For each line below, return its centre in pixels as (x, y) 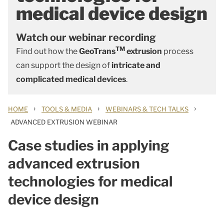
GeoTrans (97, 51)
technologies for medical (90, 181)
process (178, 51)
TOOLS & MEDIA (67, 109)
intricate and (136, 65)
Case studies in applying (89, 145)
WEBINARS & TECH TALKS (147, 109)
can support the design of (64, 65)
